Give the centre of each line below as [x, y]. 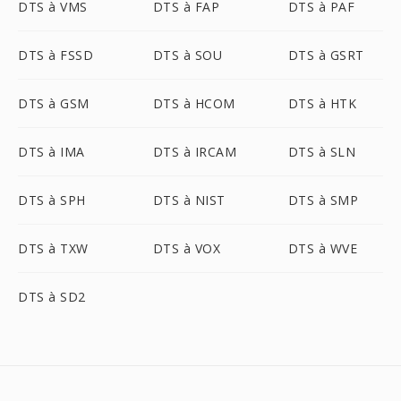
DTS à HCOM [194, 103]
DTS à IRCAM [195, 152]
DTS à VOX [187, 248]
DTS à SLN [322, 152]
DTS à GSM [54, 103]
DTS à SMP [323, 200]
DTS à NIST [189, 200]
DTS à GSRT [326, 55]
